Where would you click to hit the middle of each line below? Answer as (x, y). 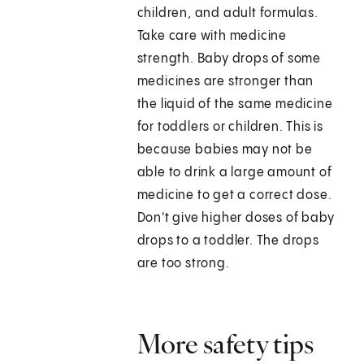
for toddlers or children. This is (230, 128)
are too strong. (183, 264)
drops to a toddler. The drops (228, 241)
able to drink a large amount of (234, 173)
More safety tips (225, 344)
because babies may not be (225, 150)
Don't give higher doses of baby (236, 219)
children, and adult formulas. (227, 14)
